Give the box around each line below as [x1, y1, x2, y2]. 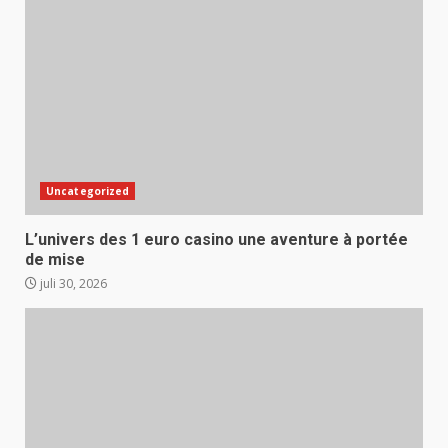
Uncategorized [46, 183, 130, 198]
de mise [25, 249, 85, 269]
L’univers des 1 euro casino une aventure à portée [25, 229, 408, 249]
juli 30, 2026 [37, 274, 107, 292]
